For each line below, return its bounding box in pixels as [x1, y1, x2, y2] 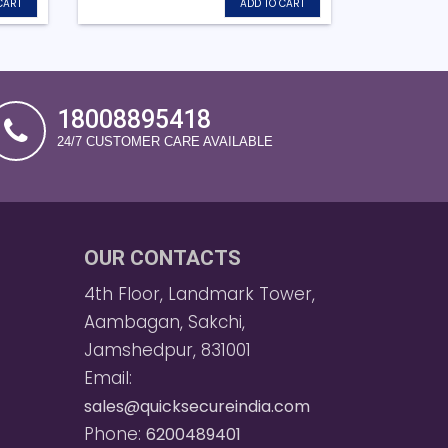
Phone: [83, 421, 146, 446]
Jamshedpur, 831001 [83, 337, 251, 362]
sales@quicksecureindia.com [83, 394, 310, 418]
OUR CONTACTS [83, 245, 241, 270]
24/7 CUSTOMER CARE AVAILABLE [57, 133, 273, 149]
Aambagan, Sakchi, [83, 309, 245, 334]
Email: [83, 365, 132, 390]
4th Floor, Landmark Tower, [83, 281, 315, 306]
